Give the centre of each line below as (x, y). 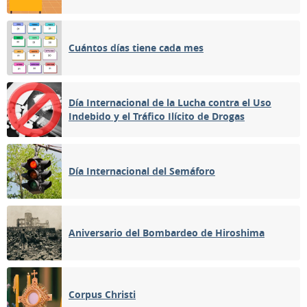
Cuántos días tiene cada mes (136, 48)
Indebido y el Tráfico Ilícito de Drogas (157, 116)
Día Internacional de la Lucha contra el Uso (170, 102)
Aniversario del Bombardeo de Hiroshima (167, 233)
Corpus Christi (102, 294)
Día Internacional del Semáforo (142, 171)
